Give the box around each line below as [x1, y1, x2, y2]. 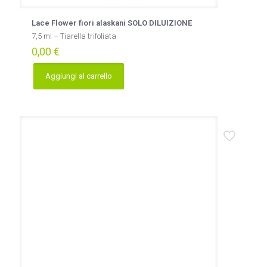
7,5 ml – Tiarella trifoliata [32, 32, 116, 41]
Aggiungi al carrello [45, 72, 112, 80]
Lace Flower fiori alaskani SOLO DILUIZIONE [32, 18, 192, 27]
